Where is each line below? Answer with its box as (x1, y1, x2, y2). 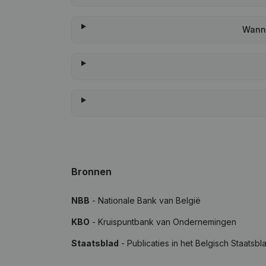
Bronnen (71, 166, 112, 178)
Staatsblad (71, 238, 119, 248)
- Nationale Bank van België (90, 195, 201, 205)
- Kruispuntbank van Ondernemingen (90, 217, 236, 227)
